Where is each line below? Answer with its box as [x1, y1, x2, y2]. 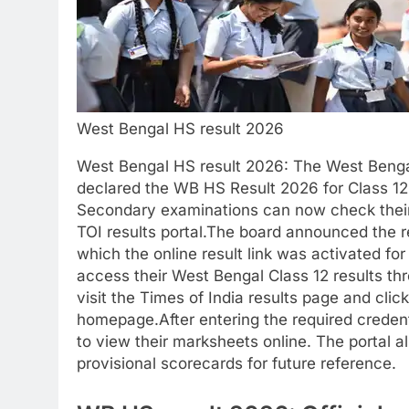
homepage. [77, 310, 159, 329]
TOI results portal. [77, 223, 206, 241]
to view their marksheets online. [77, 332, 316, 351]
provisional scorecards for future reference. [77, 354, 396, 372]
